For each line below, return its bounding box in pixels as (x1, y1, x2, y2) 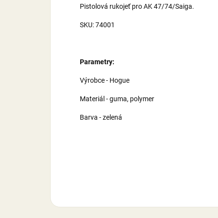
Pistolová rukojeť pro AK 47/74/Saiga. (80, 2, 194, 11)
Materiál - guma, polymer (80, 95, 154, 103)
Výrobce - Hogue (80, 76, 129, 85)
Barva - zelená (80, 113, 122, 122)
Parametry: (80, 58, 114, 66)
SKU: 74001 (80, 21, 115, 29)
